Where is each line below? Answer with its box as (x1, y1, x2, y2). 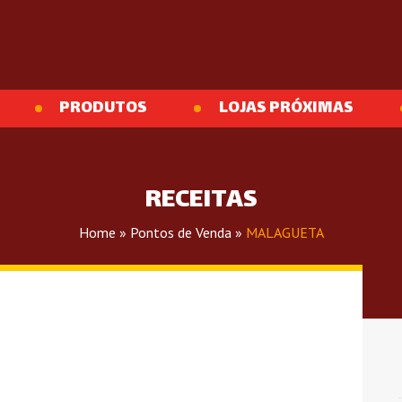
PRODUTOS (59, 94, 148, 123)
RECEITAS (144, 179, 258, 223)
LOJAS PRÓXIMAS (218, 94, 354, 123)
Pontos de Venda (129, 223, 232, 241)
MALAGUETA (245, 223, 324, 241)
